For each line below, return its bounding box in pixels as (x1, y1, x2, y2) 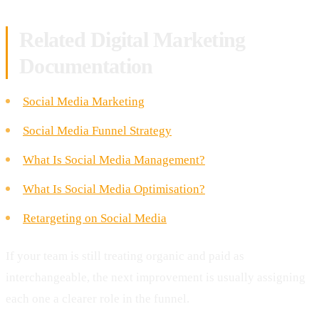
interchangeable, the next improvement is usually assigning (6, 270, 305, 284)
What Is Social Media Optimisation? (23, 182, 205, 196)
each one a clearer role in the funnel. (6, 291, 189, 305)
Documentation (19, 53, 153, 78)
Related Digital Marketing (19, 27, 246, 51)
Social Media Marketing (23, 94, 145, 108)
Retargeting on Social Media (23, 211, 167, 225)
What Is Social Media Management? (23, 152, 205, 167)
